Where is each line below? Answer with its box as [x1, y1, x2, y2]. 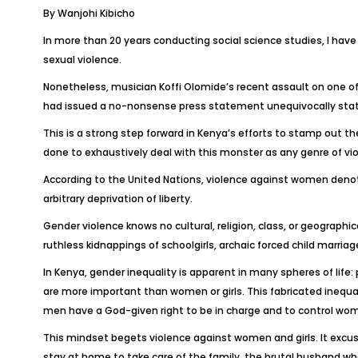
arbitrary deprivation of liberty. [42, 192, 193, 205]
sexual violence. [42, 53, 121, 66]
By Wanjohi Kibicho [42, 6, 135, 20]
